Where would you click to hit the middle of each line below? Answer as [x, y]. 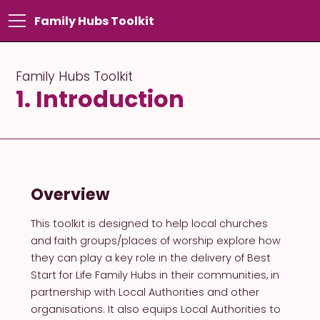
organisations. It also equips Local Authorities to [155, 309]
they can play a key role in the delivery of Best [150, 257]
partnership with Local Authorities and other [145, 292]
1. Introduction [100, 99]
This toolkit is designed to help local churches [149, 223]
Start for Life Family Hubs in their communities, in [155, 275]
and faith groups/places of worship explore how [155, 240]
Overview [70, 194]
